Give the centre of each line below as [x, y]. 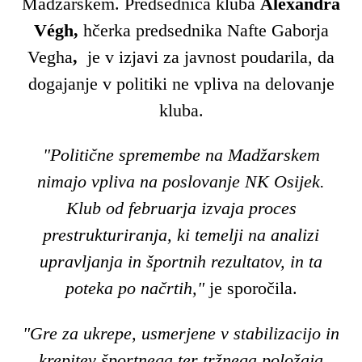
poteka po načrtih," [135, 288]
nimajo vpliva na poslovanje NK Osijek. [181, 182]
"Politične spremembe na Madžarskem [181, 155]
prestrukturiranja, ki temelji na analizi [181, 235]
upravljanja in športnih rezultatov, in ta [181, 262]
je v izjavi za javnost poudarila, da [208, 57]
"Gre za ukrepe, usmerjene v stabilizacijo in [181, 333]
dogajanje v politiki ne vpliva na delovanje [181, 84]
